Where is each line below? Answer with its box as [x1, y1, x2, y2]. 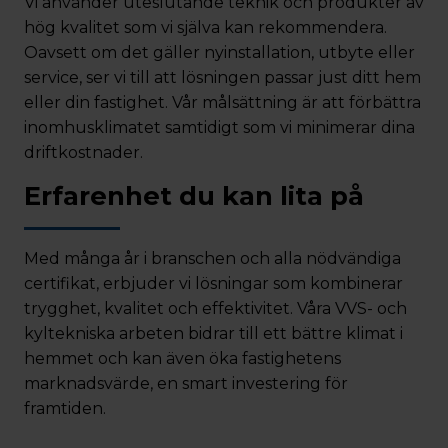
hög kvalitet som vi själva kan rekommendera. [24, 18, 387, 37]
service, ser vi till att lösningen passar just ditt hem [24, 68, 421, 87]
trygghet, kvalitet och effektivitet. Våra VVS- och [24, 299, 407, 318]
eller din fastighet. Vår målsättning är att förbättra [24, 93, 421, 112]
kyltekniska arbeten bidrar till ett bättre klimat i [24, 324, 403, 343]
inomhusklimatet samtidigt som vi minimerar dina [24, 118, 415, 137]
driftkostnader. [24, 143, 143, 162]
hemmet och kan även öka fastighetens [24, 349, 341, 368]
